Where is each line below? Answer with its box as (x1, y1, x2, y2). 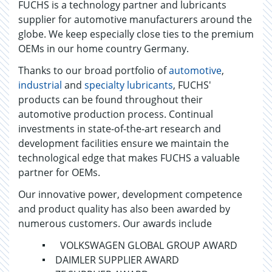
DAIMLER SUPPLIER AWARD (50, 253, 179, 267)
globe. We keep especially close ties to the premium (18, 27, 254, 41)
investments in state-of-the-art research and (18, 122, 221, 135)
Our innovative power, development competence (18, 188, 242, 201)
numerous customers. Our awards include (18, 217, 212, 230)
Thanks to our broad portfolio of (18, 64, 169, 77)
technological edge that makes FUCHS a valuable (18, 151, 240, 165)
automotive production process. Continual (18, 107, 213, 121)
